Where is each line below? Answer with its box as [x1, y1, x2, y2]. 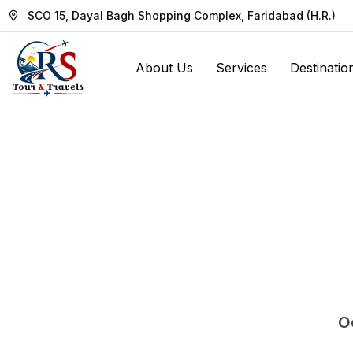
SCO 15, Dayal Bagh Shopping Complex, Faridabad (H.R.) [28, 9, 336, 22]
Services [216, 59, 267, 76]
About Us [136, 59, 193, 76]
